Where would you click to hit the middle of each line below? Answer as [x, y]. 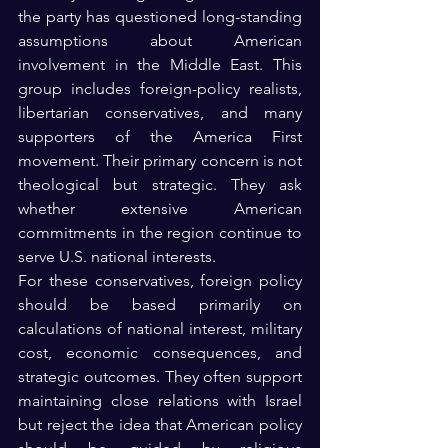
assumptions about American [160, 40]
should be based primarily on [160, 304]
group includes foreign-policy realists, [160, 88]
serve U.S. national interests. [117, 256]
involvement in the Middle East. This [160, 64]
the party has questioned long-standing [160, 16]
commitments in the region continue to [160, 232]
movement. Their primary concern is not [160, 160]
